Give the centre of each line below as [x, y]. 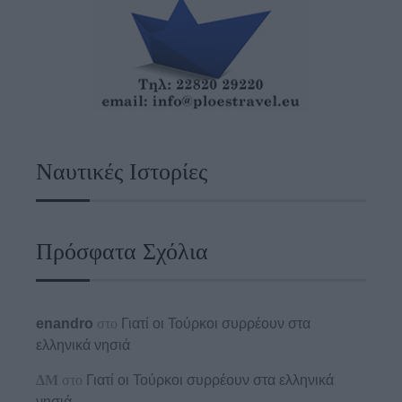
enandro [65, 324]
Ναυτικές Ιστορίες [122, 172]
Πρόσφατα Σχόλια [122, 252]
